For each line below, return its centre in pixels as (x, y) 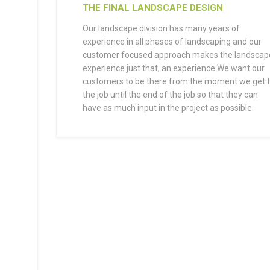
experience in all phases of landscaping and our (172, 42)
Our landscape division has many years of (161, 28)
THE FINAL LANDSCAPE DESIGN (152, 8)
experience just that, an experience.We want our (173, 68)
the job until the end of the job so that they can (170, 95)
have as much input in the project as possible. (168, 108)
